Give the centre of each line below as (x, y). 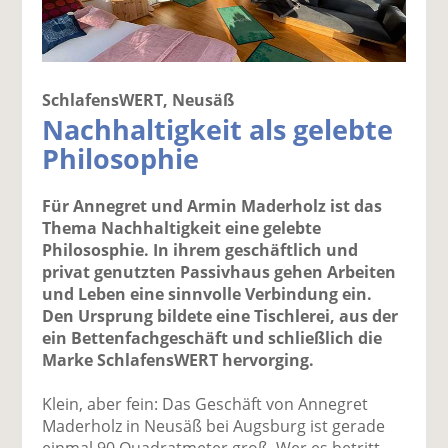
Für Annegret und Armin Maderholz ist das (212, 206)
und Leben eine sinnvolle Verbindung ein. (207, 294)
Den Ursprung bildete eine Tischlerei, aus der (220, 316)
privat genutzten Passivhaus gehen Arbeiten (219, 272)
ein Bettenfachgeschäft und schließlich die (212, 338)
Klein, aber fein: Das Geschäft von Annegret (205, 404)
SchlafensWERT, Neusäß (138, 100)
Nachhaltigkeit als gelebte (218, 130)
